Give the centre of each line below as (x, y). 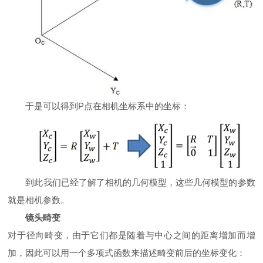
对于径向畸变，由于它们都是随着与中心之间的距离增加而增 (131, 235)
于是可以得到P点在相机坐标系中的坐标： (108, 106)
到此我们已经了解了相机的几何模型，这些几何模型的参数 (140, 182)
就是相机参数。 (39, 200)
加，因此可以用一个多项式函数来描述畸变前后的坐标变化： (127, 252)
